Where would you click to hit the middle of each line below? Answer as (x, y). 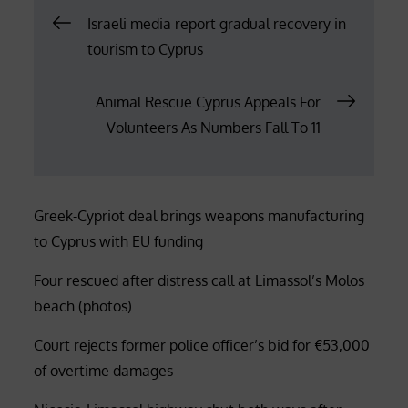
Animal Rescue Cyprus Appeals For (208, 102)
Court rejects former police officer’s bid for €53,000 (202, 345)
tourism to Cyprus (146, 49)
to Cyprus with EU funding (119, 241)
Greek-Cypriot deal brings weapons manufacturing (199, 215)
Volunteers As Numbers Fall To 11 (213, 127)
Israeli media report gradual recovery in (217, 23)
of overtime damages (104, 370)
